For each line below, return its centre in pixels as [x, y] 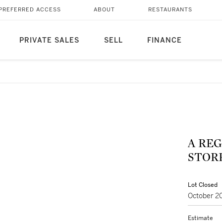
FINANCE [164, 40]
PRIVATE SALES [49, 40]
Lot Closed [203, 185]
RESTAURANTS [170, 10]
